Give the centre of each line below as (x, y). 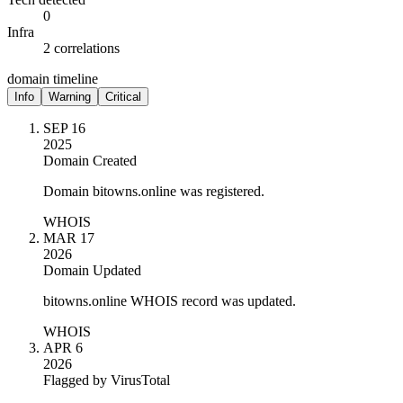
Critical (123, 96)
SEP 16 (64, 128)
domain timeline (53, 78)
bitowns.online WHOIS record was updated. (170, 300)
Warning (70, 96)
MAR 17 (69, 237)
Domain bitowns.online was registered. (154, 191)
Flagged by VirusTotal (107, 380)
